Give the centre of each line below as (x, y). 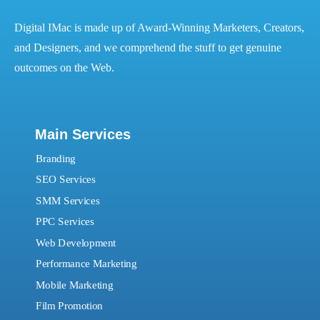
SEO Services (66, 180)
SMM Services (68, 201)
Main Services (83, 135)
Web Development (76, 242)
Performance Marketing (86, 264)
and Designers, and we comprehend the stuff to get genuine (148, 48)
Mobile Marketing (75, 285)
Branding (56, 159)
